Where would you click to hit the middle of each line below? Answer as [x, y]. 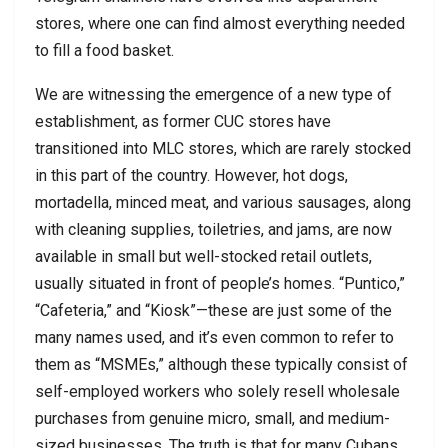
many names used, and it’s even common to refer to [214, 338]
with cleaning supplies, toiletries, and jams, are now [213, 230]
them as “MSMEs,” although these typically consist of [221, 365]
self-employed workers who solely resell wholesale [217, 392]
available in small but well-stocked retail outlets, [203, 257]
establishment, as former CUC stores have [183, 122]
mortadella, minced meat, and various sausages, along [223, 203]
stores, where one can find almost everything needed [220, 24]
